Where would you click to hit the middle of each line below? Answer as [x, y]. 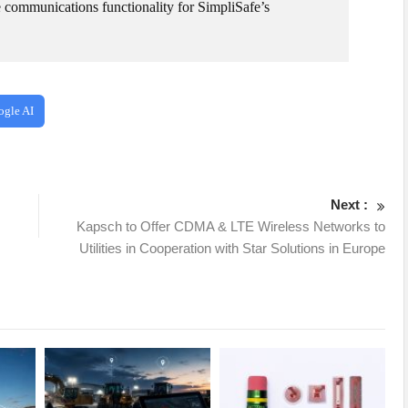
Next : [350, 204]
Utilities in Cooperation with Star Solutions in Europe [233, 248]
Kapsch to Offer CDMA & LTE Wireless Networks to [231, 226]
